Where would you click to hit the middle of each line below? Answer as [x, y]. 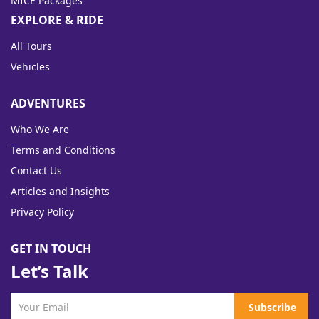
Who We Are [40, 130]
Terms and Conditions [63, 150]
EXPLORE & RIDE [57, 20]
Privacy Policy [42, 212]
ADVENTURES [48, 104]
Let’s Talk [49, 271]
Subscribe [272, 308]
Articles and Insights [60, 192]
